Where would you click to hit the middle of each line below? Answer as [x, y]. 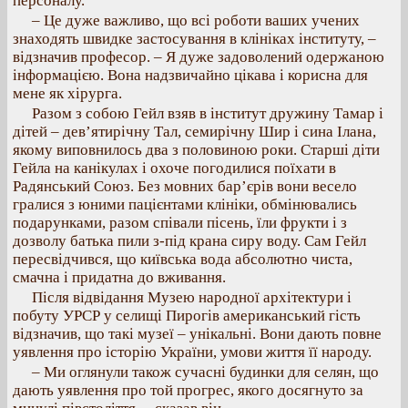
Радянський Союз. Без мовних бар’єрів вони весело [185, 186]
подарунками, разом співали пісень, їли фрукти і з [180, 223]
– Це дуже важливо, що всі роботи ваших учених [196, 20]
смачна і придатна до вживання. [119, 277]
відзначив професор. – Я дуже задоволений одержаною [199, 57]
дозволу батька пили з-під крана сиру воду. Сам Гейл [189, 241]
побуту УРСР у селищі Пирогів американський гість [187, 316]
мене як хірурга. [67, 93]
